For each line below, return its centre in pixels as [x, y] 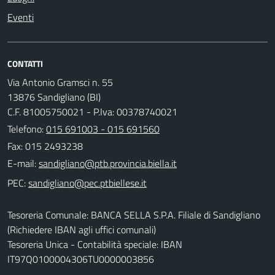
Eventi [21, 17]
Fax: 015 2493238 [45, 146]
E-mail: [22, 163]
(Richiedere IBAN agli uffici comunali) [82, 229]
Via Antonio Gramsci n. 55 [60, 82]
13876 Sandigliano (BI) [54, 97]
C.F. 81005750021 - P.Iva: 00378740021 [92, 111]
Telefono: [27, 129]
